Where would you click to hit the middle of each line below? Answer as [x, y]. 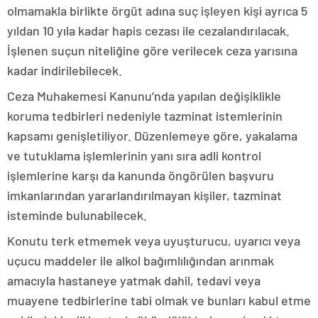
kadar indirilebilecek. [65, 71]
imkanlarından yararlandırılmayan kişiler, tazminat [144, 196]
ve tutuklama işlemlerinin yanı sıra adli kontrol [134, 156]
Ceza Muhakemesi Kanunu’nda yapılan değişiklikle [144, 96]
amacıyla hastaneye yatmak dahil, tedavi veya [134, 281]
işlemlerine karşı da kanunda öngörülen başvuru [141, 176]
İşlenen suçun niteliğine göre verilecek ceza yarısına [152, 51]
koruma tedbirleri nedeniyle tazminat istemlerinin [145, 116]
